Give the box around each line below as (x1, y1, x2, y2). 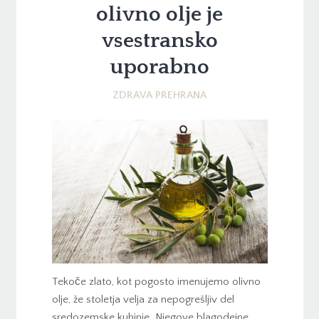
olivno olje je (96, 2, 223, 26)
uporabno (110, 55, 209, 79)
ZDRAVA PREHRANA (113, 89, 206, 102)
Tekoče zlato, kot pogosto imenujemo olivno (51, 275, 261, 288)
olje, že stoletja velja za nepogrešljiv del (51, 293, 234, 305)
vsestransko (101, 28, 218, 53)
